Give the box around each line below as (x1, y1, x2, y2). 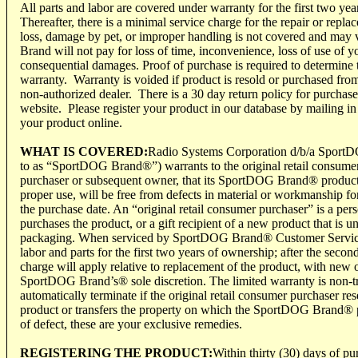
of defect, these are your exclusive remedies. (20, 316, 242, 331)
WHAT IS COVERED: (20, 144, 148, 158)
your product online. (20, 115, 122, 129)
